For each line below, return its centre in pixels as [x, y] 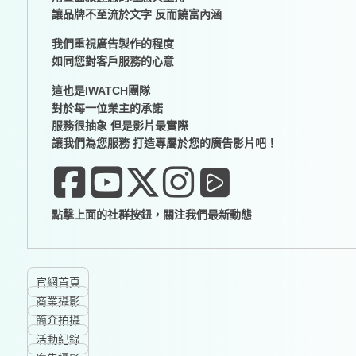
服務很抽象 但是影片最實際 [120, 126]
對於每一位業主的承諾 [107, 108]
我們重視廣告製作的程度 [112, 44]
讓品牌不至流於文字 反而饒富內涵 [136, 15]
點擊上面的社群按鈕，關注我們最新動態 [151, 215]
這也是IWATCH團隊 [101, 91]
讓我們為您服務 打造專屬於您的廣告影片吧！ [164, 143]
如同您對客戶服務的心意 [112, 62]
